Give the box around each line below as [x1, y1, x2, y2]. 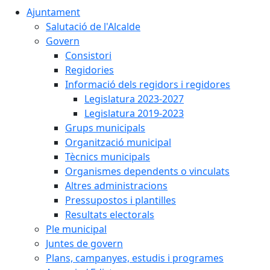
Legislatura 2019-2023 [84, 107, 184, 120]
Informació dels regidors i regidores [65, 78, 230, 91]
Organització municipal [65, 136, 171, 149]
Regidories [65, 63, 114, 77]
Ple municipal [46, 222, 107, 236]
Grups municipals [65, 121, 145, 134]
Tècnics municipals [65, 150, 150, 163]
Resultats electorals [65, 208, 154, 221]
